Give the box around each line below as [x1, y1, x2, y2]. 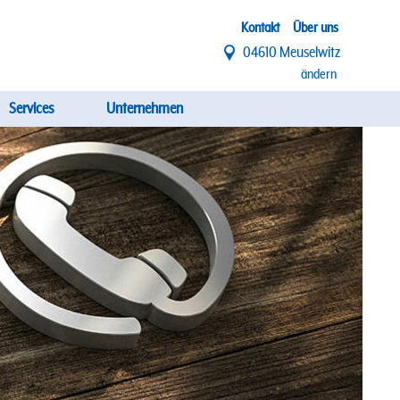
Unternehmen [106, 100, 183, 118]
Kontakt [241, 20, 279, 36]
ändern [301, 66, 337, 82]
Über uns [293, 20, 338, 36]
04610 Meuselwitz [243, 44, 340, 62]
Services [9, 100, 54, 118]
